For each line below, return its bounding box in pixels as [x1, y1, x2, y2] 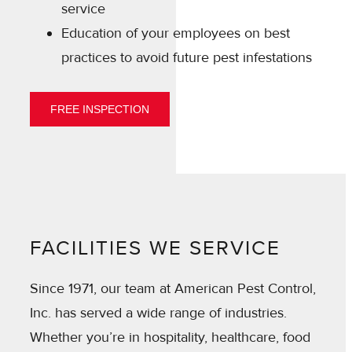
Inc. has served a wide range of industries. [30, 303, 287, 321]
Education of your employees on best [61, 24, 290, 42]
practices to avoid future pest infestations [61, 48, 312, 66]
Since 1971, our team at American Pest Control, [30, 279, 316, 297]
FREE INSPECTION [50, 102, 149, 115]
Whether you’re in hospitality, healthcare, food [30, 328, 310, 346]
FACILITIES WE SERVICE [30, 236, 280, 262]
